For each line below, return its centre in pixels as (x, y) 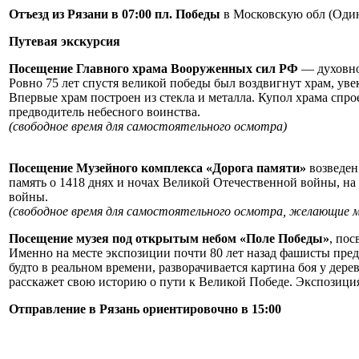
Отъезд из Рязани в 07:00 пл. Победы (115, 14)
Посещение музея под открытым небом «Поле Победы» (169, 239)
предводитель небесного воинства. (106, 112)
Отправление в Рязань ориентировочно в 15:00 (145, 309)
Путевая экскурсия (65, 42)
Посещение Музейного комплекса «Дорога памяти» (159, 168)
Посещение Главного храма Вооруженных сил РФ (153, 69)
